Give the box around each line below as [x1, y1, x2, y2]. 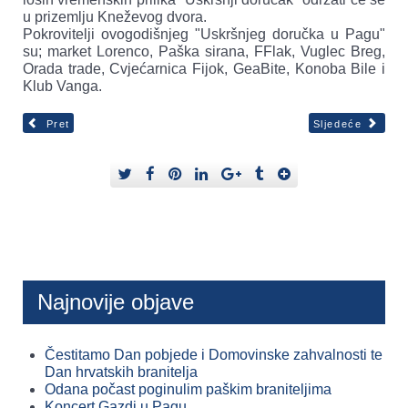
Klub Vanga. [23, 77, 102, 94]
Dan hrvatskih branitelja [45, 364, 198, 381]
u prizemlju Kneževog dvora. [23, 8, 207, 25]
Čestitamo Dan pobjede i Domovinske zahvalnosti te [45, 347, 382, 363]
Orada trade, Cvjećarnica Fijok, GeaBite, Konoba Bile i [23, 60, 385, 76]
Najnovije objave [37, 290, 194, 315]
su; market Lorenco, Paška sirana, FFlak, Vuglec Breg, [23, 43, 385, 59]
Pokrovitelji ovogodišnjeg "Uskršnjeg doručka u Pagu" [23, 25, 385, 42]
